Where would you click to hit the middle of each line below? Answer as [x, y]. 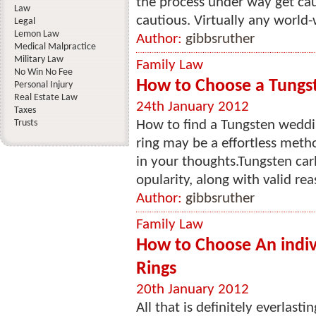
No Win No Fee [43, 72]
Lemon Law [37, 34]
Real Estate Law [46, 98]
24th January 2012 [193, 107]
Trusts [26, 123]
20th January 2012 [193, 290]
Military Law [39, 60]
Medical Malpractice [55, 47]
